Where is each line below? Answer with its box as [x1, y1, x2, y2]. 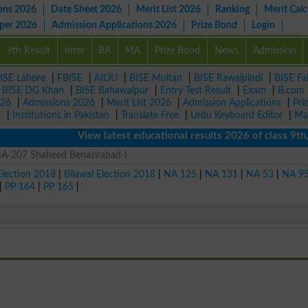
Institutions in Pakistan [12, 110, 109, 120]
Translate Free [121, 110, 179, 120]
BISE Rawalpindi [194, 73, 263, 83]
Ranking [215, 4, 250, 14]
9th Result [6, 45, 50, 56]
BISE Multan [129, 73, 182, 83]
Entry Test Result [160, 85, 231, 96]
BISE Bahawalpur [76, 85, 148, 96]
